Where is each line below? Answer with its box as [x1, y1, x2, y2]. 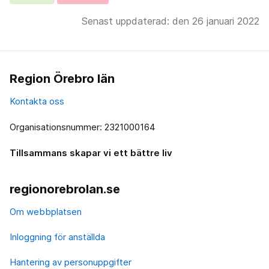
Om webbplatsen [10, 206, 82, 218]
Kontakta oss [10, 95, 64, 107]
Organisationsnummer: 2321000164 [10, 121, 156, 133]
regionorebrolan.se [10, 182, 120, 197]
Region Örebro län [10, 71, 115, 86]
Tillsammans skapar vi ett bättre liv [10, 147, 172, 159]
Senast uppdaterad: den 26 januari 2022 [82, 15, 259, 28]
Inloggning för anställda [10, 231, 105, 243]
